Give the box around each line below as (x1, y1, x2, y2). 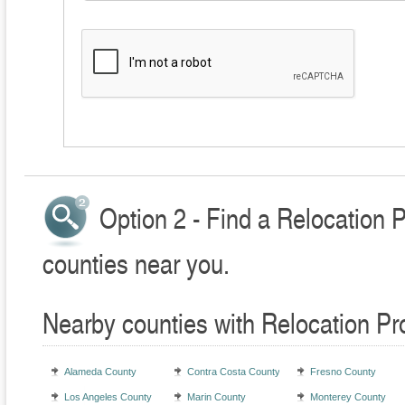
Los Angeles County (64, 391, 152, 403)
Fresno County (310, 366, 376, 378)
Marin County (187, 391, 246, 403)
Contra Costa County (187, 366, 280, 378)
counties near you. (42, 243, 230, 283)
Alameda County (64, 366, 137, 378)
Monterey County (310, 391, 386, 403)
